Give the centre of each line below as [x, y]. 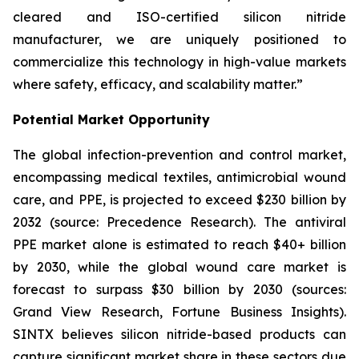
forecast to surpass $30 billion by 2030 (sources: [179, 289]
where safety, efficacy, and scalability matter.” [158, 84]
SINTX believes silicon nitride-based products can [179, 334]
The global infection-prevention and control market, [179, 155]
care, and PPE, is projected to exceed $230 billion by [179, 200]
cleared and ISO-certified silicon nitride [179, 17]
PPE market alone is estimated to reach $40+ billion [179, 244]
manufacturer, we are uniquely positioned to [179, 39]
